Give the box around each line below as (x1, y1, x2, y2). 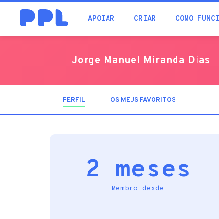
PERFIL (63, 96, 85, 104)
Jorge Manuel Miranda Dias (72, 54, 210, 67)
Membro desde (111, 184, 164, 193)
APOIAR (88, 14, 114, 23)
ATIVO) (85, 103, 107, 110)
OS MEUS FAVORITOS (110, 96, 175, 104)
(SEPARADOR (85, 96, 126, 104)
